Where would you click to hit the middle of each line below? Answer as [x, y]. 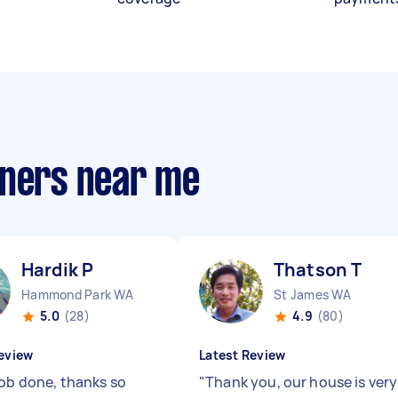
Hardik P [58, 270]
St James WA [312, 295]
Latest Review [243, 355]
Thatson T [318, 270]
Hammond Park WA [77, 295]
